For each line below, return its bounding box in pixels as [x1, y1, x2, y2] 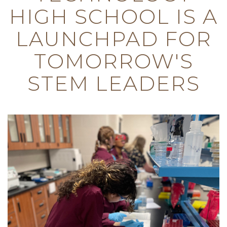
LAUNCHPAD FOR [15, 26, 212, 51]
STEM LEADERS [27, 71, 200, 96]
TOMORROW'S [33, 49, 194, 73]
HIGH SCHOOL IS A [9, 4, 218, 29]
